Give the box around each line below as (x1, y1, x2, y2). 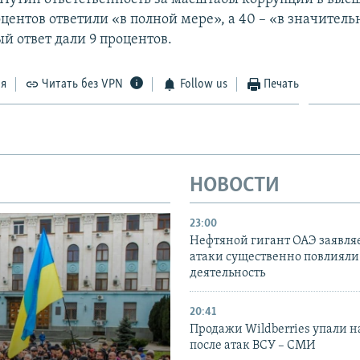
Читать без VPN (42, 77, 124, 91)
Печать (264, 77, 300, 91)
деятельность (190, 267, 265, 280)
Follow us (179, 77, 227, 91)
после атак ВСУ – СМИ (190, 339, 316, 353)
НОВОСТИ (190, 174, 280, 197)
